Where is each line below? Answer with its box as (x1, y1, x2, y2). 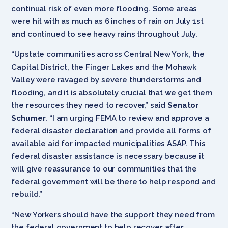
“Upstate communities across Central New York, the (11, 49, 205, 59)
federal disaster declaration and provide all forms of (11, 126, 211, 135)
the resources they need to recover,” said (11, 100, 168, 110)
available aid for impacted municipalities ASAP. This (11, 138, 206, 148)
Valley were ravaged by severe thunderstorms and (11, 75, 201, 84)
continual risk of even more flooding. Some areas (11, 4, 197, 13)
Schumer (11, 113, 46, 123)
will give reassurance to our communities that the (11, 164, 197, 174)
